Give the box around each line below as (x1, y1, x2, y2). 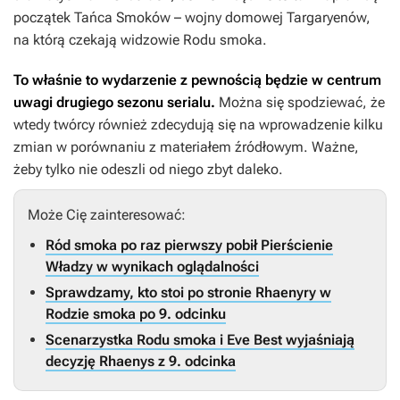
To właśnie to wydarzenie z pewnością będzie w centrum (13, 71, 381, 89)
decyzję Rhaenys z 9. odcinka (46, 353, 236, 371)
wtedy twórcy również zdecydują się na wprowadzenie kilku (13, 116, 383, 134)
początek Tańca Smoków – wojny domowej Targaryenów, (13, 9, 371, 27)
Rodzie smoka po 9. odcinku (46, 305, 226, 323)
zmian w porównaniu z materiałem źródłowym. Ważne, (13, 138, 359, 156)
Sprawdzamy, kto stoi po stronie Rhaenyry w (46, 284, 331, 302)
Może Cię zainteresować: (28, 206, 186, 224)
